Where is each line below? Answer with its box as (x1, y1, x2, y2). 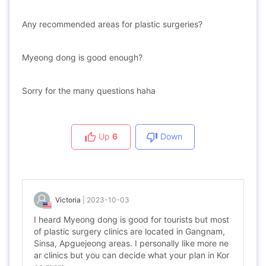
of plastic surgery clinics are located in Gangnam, (34, 226, 225, 236)
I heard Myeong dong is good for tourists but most (34, 214, 229, 224)
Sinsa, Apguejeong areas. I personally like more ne (34, 238, 229, 248)
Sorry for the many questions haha (22, 85, 156, 96)
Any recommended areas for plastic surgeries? (22, 19, 202, 29)
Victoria (55, 195, 81, 204)
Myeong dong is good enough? (22, 52, 142, 62)
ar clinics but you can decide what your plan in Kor (34, 250, 229, 260)
